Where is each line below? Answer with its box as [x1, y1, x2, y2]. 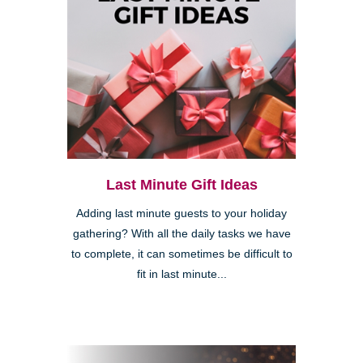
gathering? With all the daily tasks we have [72, 228, 291, 241]
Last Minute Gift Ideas [105, 177, 258, 194]
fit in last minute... [136, 268, 227, 281]
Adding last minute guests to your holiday [76, 207, 287, 220]
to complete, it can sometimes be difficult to [70, 248, 293, 261]
